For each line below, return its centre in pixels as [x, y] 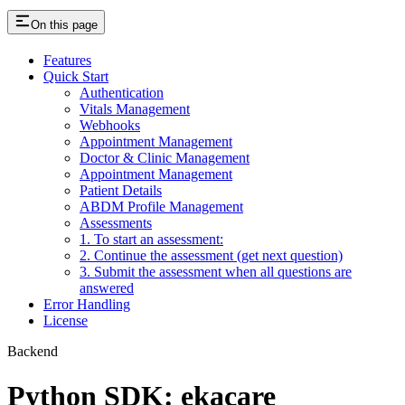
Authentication [122, 93]
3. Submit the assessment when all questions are [216, 272]
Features [67, 61]
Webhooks [110, 126]
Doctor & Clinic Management [165, 158]
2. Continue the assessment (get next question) [211, 256]
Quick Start [76, 77]
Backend [33, 352]
